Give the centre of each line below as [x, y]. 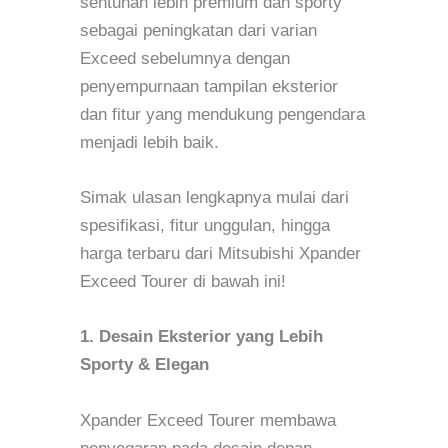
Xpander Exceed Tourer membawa [208, 420]
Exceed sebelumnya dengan [185, 59]
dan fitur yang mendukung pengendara [222, 115]
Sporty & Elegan [144, 365]
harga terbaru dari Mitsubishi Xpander [220, 254]
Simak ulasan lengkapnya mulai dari [214, 198]
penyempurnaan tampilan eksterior [209, 87]
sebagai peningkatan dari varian [198, 31]
